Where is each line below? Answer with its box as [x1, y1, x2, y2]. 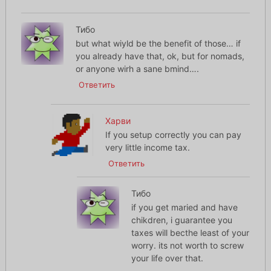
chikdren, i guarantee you [131, 215, 232, 226]
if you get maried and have [131, 202, 238, 213]
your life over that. [131, 253, 203, 264]
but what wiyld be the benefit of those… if [75, 38, 241, 49]
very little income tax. [105, 142, 191, 153]
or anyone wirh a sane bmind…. [75, 64, 199, 74]
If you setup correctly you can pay [105, 129, 242, 140]
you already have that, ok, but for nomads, [75, 51, 244, 62]
